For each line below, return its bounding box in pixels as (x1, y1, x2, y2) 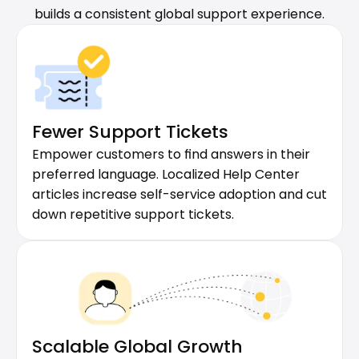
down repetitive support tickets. (32, 205, 234, 224)
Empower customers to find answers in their (32, 145, 310, 163)
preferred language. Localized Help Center (32, 165, 300, 184)
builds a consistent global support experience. (34, 5, 325, 23)
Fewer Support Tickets (32, 119, 228, 144)
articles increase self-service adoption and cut (32, 185, 327, 204)
